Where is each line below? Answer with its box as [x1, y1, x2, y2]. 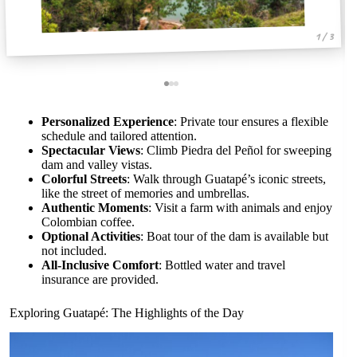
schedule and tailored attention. [41, 128, 197, 143]
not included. [41, 243, 107, 257]
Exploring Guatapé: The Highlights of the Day [10, 305, 244, 320]
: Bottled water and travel [159, 257, 285, 272]
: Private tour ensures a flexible [174, 114, 328, 128]
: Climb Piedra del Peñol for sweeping [140, 143, 331, 157]
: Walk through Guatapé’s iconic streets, [127, 171, 326, 186]
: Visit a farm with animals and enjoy [148, 200, 332, 214]
